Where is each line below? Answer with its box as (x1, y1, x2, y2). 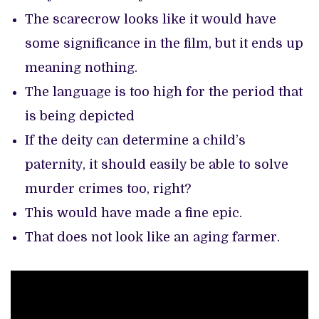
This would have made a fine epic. (25, 206, 242, 221)
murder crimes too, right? (25, 182, 191, 197)
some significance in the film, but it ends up (25, 36, 303, 51)
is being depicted (25, 109, 135, 124)
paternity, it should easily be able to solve (25, 157, 288, 172)
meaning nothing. (25, 61, 137, 75)
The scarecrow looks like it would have (25, 12, 276, 27)
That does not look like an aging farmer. (25, 230, 283, 245)
